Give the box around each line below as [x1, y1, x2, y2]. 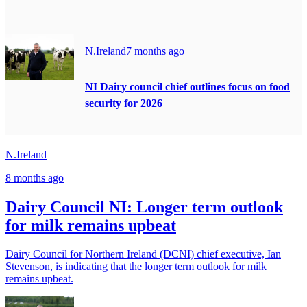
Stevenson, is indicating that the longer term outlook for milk [5, 260, 267, 273]
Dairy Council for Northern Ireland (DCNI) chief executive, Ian [5, 248, 281, 260]
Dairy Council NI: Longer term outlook [5, 197, 283, 216]
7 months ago [126, 45, 184, 58]
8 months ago [5, 171, 64, 184]
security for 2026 [85, 97, 162, 110]
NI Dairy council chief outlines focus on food [85, 81, 290, 93]
